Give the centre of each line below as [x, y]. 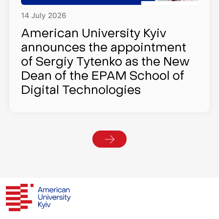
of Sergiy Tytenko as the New [106, 62]
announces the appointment [104, 48]
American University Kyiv [94, 34]
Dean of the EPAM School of [103, 77]
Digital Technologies [81, 91]
